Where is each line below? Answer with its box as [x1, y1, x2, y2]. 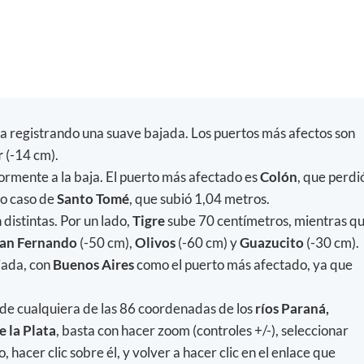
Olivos [135, 234, 178, 252]
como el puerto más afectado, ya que [136, 256, 353, 274]
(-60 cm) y [178, 234, 240, 252]
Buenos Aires [53, 256, 136, 274]
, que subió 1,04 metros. [129, 190, 270, 208]
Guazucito [240, 234, 304, 252]
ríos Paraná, [253, 300, 329, 318]
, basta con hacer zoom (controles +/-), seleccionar [56, 322, 349, 340]
